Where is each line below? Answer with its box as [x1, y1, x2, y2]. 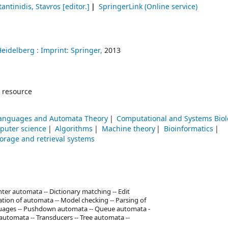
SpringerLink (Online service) [98, 2, 197, 12]
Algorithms [55, 124, 93, 135]
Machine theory [101, 124, 155, 135]
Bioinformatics [164, 124, 214, 135]
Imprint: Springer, [41, 45, 102, 56]
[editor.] [61, 2, 90, 12]
